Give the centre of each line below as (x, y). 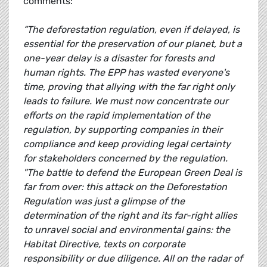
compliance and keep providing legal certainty (127, 144)
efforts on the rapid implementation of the (117, 116)
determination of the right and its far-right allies (130, 216)
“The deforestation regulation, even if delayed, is (131, 30)
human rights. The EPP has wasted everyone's (126, 73)
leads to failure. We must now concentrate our (126, 101)
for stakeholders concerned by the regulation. (125, 159)
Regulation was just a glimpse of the (104, 201)
